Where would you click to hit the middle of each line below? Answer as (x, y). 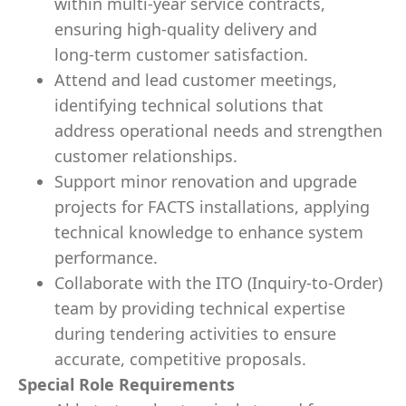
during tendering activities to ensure (195, 333)
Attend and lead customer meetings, (196, 80)
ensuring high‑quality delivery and (186, 29)
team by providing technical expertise (200, 308)
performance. (106, 257)
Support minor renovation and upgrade (206, 181)
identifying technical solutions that (189, 105)
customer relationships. (146, 156)
